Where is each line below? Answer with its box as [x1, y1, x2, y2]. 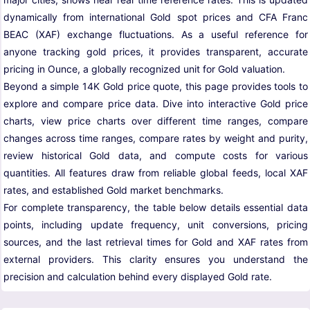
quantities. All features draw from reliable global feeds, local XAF [3, 167, 308, 179]
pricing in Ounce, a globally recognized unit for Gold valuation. [3, 63, 285, 75]
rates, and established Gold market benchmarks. [3, 184, 224, 197]
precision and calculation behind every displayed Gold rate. [3, 271, 272, 283]
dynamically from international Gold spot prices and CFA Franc [3, 11, 308, 24]
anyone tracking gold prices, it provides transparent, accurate [3, 46, 308, 58]
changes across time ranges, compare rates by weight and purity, [3, 132, 308, 145]
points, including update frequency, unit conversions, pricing [3, 219, 308, 231]
